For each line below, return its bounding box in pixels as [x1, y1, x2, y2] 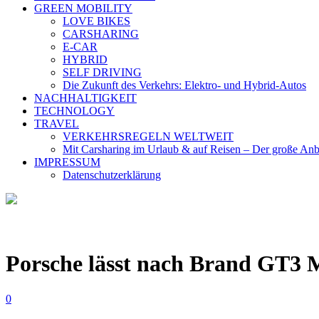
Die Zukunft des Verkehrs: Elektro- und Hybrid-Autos [63, 79, 306, 91]
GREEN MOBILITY [34, 2, 132, 14]
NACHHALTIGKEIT [34, 92, 137, 104]
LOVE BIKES [63, 15, 130, 27]
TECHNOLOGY [34, 105, 115, 117]
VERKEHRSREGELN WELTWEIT [63, 130, 234, 142]
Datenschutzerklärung [63, 169, 161, 181]
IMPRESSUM [34, 156, 100, 168]
